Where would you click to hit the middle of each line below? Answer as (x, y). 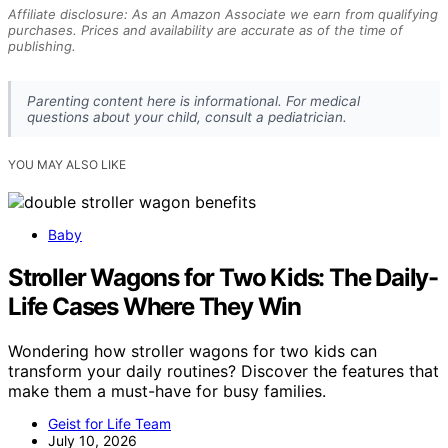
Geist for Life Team (109, 423)
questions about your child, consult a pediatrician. (187, 116)
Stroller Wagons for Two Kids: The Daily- (223, 277)
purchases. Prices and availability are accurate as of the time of (205, 29)
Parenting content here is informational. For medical (193, 100)
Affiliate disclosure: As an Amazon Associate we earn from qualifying (223, 13)
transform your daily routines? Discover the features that (223, 370)
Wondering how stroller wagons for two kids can (192, 350)
